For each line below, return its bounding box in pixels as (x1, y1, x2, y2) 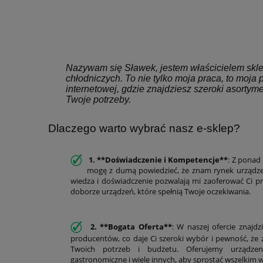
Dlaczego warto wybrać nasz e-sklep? (48, 122, 243, 134)
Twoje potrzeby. (66, 95, 131, 104)
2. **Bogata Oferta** (87, 221, 172, 232)
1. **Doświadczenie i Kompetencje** (87, 154, 228, 165)
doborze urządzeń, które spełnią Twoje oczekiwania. (70, 186, 252, 197)
